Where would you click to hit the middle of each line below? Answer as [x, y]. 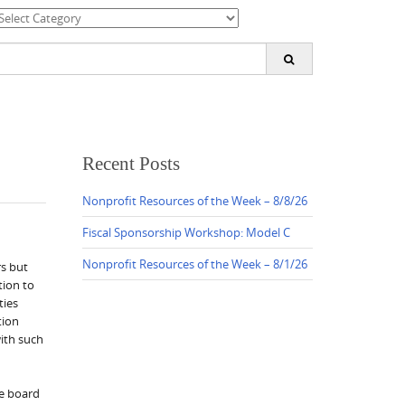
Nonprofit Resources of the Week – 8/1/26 [195, 264]
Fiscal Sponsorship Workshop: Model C [186, 232]
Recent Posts [131, 163]
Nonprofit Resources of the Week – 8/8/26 [195, 200]
